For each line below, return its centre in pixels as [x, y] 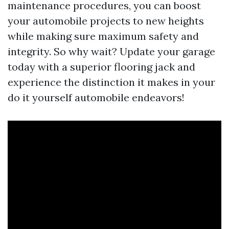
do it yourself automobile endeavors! [96, 98]
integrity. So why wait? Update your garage [111, 52]
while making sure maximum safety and [103, 36]
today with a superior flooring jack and [101, 67]
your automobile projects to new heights [106, 21]
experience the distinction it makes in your [111, 82]
